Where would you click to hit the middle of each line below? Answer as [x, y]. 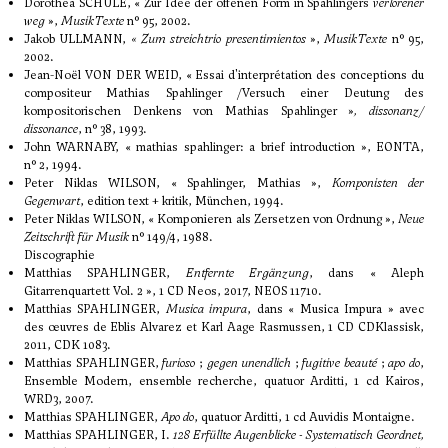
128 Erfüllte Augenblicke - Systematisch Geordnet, [298, 435]
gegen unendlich [249, 363]
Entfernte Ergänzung [247, 273]
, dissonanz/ [389, 111]
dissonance [51, 129]
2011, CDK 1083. [67, 345]
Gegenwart [52, 201]
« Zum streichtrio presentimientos [218, 39]
